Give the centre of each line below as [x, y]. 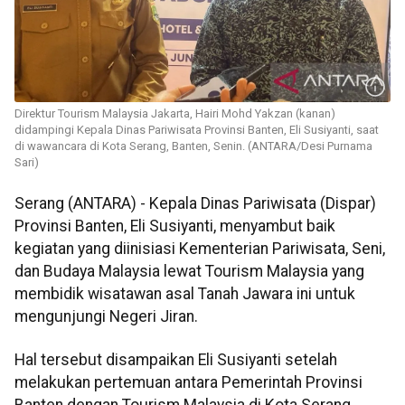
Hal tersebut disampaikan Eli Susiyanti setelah [176, 359]
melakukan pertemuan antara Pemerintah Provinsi [188, 382]
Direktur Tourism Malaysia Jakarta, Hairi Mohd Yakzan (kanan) [175, 114]
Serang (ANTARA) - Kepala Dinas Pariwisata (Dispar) [195, 204]
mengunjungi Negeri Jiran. [106, 317]
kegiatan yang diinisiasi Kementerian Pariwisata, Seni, [200, 249]
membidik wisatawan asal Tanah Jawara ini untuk [185, 294]
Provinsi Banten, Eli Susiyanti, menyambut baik [175, 226]
